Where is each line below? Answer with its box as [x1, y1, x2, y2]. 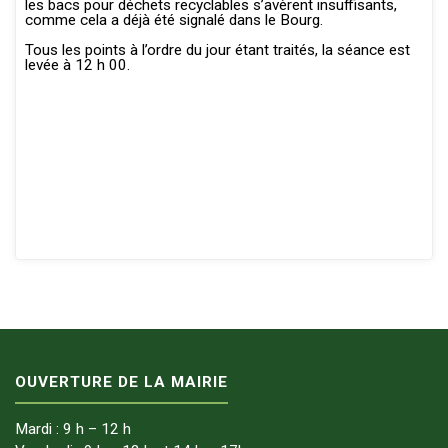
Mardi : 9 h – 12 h [15, 420, 132, 439]
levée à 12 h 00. [24, 56, 130, 75]
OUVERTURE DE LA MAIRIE [15, 372, 229, 391]
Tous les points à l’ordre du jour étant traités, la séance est [24, 41, 410, 60]
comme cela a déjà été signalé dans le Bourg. [24, 11, 323, 29]
